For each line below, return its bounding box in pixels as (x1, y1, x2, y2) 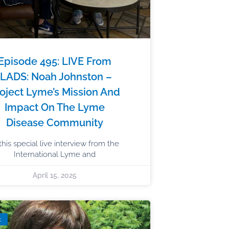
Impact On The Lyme (5, 101, 105, 113)
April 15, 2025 (33, 171, 77, 179)
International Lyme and (14, 149, 96, 159)
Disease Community (6, 116, 104, 129)
